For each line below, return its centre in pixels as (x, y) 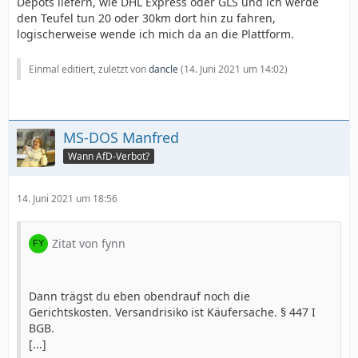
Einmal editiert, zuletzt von (89, 69)
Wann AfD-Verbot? (109, 156)
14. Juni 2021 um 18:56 (67, 199)
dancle (163, 69)
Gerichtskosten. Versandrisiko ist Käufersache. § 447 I (172, 312)
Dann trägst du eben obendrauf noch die (139, 296)
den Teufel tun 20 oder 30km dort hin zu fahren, (146, 18)
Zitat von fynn (89, 243)
